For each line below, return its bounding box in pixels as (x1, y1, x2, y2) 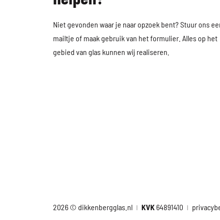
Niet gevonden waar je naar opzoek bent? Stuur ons (53, 20, 211, 29)
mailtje (53, 33, 74, 43)
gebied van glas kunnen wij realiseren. (53, 47, 169, 56)
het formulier (138, 33, 179, 43)
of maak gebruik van (74, 33, 138, 43)
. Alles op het (178, 33, 218, 43)
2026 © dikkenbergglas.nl (53, 202, 133, 212)
